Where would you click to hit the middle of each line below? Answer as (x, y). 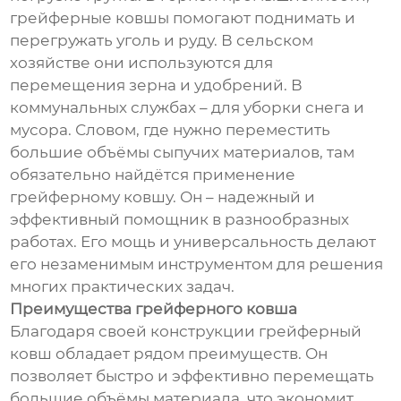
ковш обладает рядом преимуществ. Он (169, 354)
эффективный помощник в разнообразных (180, 220)
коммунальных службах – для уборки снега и (188, 108)
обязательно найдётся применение (153, 175)
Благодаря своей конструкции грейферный (186, 332)
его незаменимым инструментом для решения (197, 264)
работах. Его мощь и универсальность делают (193, 242)
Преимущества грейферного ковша (154, 309)
